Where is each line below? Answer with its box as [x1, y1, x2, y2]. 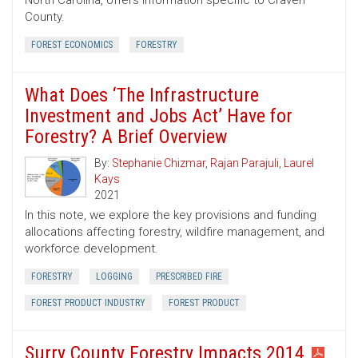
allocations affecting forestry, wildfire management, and [25, 225, 324, 240]
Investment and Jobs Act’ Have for [25, 105, 292, 128]
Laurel [284, 157, 314, 170]
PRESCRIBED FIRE [156, 271, 222, 283]
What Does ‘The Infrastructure [25, 84, 259, 107]
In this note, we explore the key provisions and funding [25, 208, 316, 223]
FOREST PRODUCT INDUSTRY [31, 297, 145, 309]
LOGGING [96, 271, 133, 283]
